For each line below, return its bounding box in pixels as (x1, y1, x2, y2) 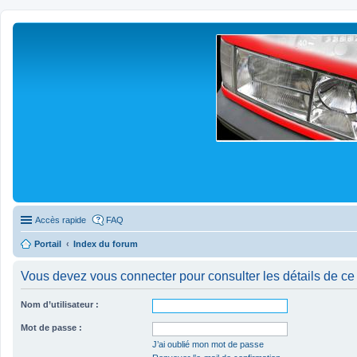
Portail (34, 238, 61, 249)
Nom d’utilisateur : (21, 299, 99, 309)
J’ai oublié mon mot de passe (152, 339, 264, 349)
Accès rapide (35, 214, 86, 225)
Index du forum (73, 238, 138, 249)
